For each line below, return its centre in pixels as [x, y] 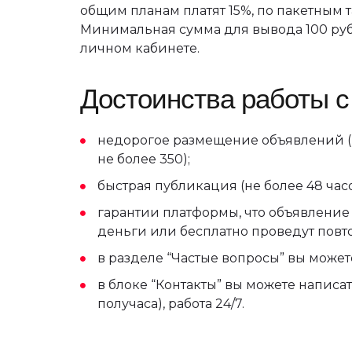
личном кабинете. [140, 48]
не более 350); [144, 159]
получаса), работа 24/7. [171, 303]
